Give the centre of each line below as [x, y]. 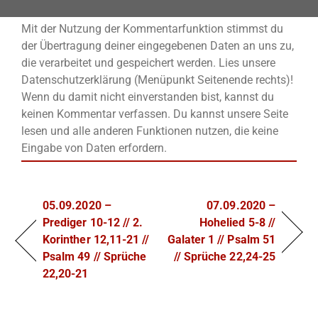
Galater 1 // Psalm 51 [221, 239]
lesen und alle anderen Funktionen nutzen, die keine [150, 131]
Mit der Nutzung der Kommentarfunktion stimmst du [152, 28]
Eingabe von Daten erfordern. [94, 148]
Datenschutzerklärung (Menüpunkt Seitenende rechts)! [157, 79]
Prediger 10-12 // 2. [93, 222]
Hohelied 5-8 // [237, 222]
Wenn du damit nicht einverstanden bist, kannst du [148, 97]
